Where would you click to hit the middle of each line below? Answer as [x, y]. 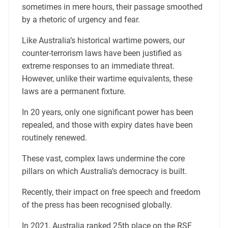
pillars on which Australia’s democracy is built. [104, 171]
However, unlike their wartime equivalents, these [107, 78]
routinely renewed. [54, 137]
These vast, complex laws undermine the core [103, 158]
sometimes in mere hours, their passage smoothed [112, 7]
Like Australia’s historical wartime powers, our [103, 40]
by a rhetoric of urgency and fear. [81, 19]
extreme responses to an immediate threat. [98, 66]
